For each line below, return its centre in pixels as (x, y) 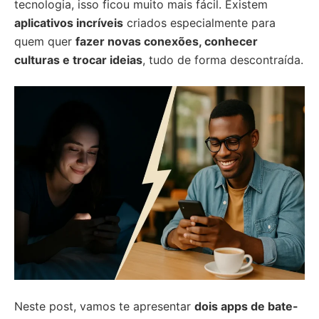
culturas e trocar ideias (78, 60)
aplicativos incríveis (69, 23)
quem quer (45, 41)
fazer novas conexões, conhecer (167, 41)
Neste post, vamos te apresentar (104, 306)
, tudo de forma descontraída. (223, 60)
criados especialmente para (199, 23)
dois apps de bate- (246, 306)
